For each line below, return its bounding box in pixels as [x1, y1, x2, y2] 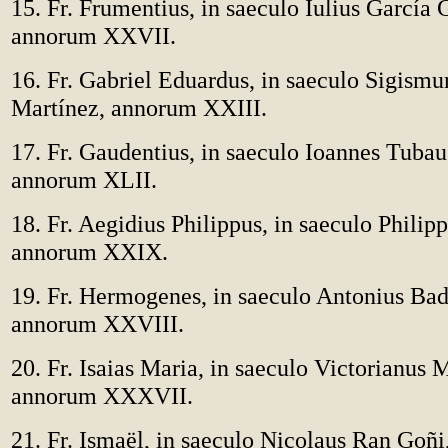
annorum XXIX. [11, 238, 168, 265]
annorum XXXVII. [11, 382, 193, 409]
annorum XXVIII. [11, 310, 184, 337]
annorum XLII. [11, 166, 157, 193]
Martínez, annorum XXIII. [11, 94, 267, 121]
